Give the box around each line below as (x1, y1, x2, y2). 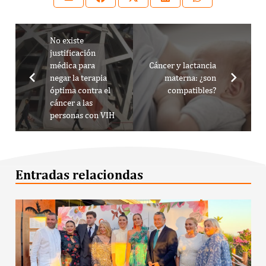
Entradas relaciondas (15, 167, 143, 183)
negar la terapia (49, 72, 107, 83)
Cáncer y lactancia (149, 59, 217, 71)
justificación (49, 47, 96, 58)
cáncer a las (49, 97, 93, 108)
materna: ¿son (164, 72, 217, 83)
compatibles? (167, 84, 217, 96)
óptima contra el (49, 84, 110, 96)
